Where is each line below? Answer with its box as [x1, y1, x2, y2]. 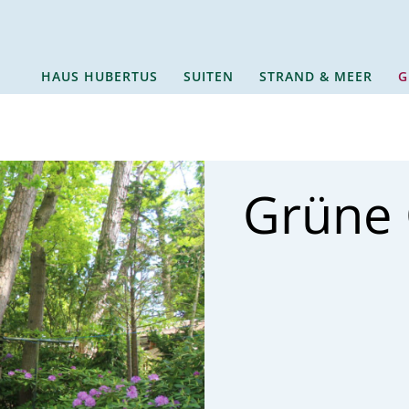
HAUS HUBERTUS [41, 68, 158, 85]
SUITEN [184, 68, 234, 85]
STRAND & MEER [259, 68, 372, 85]
